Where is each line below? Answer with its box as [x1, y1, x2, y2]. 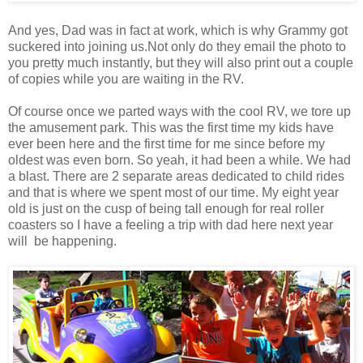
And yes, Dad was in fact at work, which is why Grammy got [8, 23, 348, 37]
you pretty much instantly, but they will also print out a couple [8, 55, 353, 70]
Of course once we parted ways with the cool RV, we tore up [8, 104, 351, 118]
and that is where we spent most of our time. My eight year [8, 185, 339, 199]
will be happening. [8, 233, 117, 248]
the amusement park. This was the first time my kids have [8, 120, 334, 135]
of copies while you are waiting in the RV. [8, 71, 244, 86]
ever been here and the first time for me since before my [8, 136, 325, 151]
